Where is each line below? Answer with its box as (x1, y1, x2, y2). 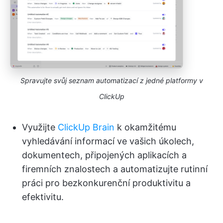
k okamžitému (114, 122, 176, 133)
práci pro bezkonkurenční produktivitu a (22, 178, 191, 189)
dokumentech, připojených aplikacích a (22, 150, 187, 161)
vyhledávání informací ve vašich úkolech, (22, 136, 194, 147)
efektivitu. (22, 192, 64, 203)
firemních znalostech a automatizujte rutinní (22, 164, 208, 175)
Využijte (22, 122, 58, 133)
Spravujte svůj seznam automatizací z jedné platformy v (20, 76, 203, 85)
